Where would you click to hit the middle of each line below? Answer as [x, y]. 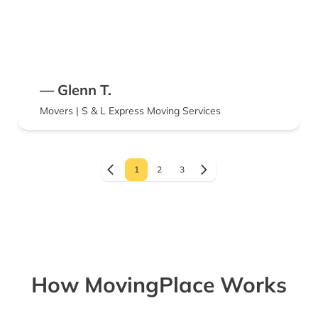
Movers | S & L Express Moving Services [130, 111]
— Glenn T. [76, 90]
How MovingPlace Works [159, 285]
